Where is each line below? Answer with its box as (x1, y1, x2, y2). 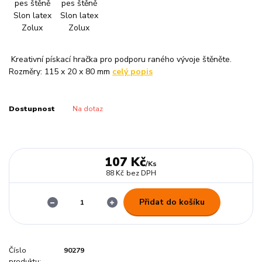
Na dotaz (72, 104, 103, 113)
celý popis (112, 65, 153, 77)
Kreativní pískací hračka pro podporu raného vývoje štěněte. (9, 53, 232, 65)
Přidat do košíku (139, 196, 205, 208)
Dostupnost (9, 104, 55, 113)
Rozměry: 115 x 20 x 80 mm (9, 65, 112, 77)
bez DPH (126, 168, 156, 178)
